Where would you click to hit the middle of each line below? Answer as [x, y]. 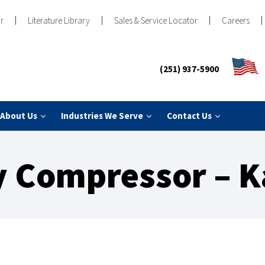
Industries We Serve [102, 116]
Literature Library [59, 20]
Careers [236, 20]
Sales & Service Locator [156, 20]
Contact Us [189, 116]
